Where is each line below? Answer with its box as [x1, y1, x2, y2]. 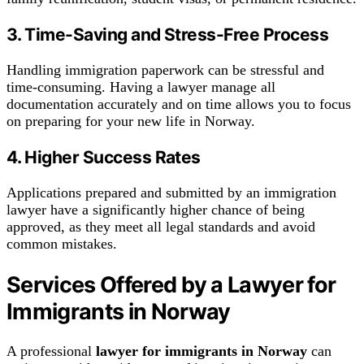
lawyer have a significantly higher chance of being [6, 201, 305, 219]
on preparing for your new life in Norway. [6, 113, 255, 130]
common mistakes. [6, 236, 117, 253]
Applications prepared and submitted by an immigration [6, 184, 336, 201]
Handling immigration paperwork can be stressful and [6, 62, 324, 79]
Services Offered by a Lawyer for [6, 271, 336, 298]
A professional [6, 343, 96, 360]
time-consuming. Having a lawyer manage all [6, 79, 275, 96]
